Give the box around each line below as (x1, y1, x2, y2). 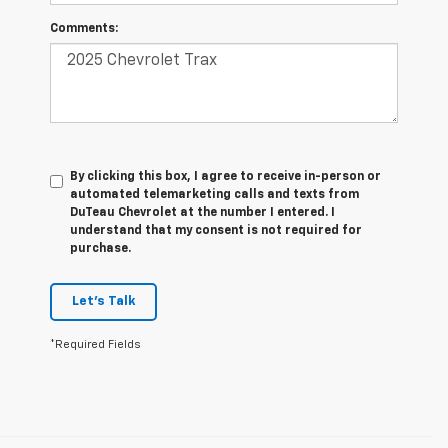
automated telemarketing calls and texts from (70, 189, 359, 202)
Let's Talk (72, 295, 135, 309)
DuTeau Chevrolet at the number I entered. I (70, 207, 335, 220)
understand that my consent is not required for (70, 225, 362, 238)
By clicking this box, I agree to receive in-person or (70, 171, 381, 184)
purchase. (70, 243, 131, 256)
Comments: (50, 23, 118, 36)
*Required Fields (50, 339, 141, 351)
